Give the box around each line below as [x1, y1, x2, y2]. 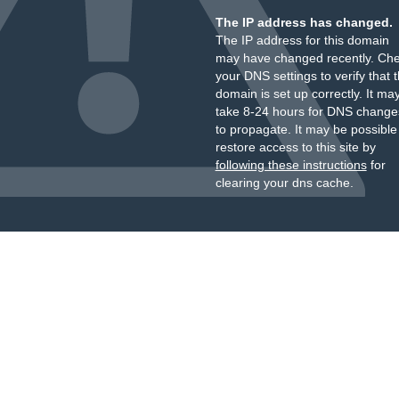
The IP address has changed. [215, 15, 393, 29]
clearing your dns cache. [215, 175, 354, 190]
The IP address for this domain [215, 33, 389, 47]
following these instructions [215, 158, 367, 172]
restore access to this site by [215, 140, 376, 154]
